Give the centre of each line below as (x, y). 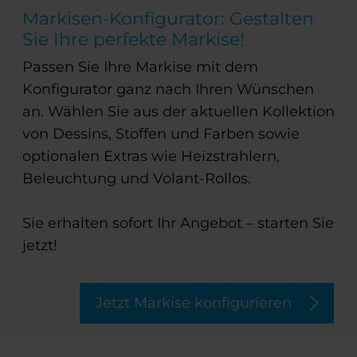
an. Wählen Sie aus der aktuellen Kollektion (178, 112)
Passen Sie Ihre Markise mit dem (140, 67)
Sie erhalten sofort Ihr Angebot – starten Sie (178, 224)
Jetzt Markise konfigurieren (194, 303)
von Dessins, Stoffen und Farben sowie (161, 134)
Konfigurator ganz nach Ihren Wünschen (168, 90)
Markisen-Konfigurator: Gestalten (168, 19)
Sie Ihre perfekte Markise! (133, 39)
